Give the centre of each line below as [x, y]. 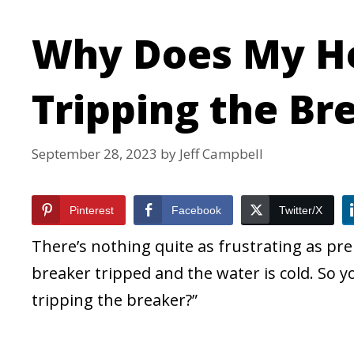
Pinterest [92, 210]
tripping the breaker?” [115, 299]
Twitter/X [301, 210]
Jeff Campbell [221, 153]
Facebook [196, 210]
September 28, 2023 [94, 153]
